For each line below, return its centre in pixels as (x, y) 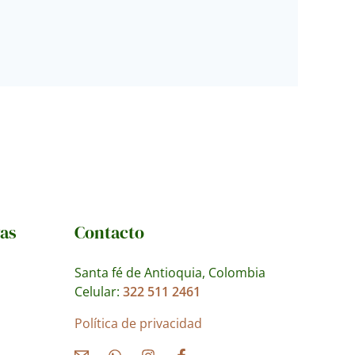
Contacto (109, 232)
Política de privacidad (138, 323)
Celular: (99, 291)
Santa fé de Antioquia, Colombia (170, 272)
